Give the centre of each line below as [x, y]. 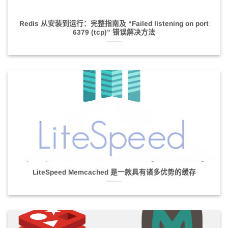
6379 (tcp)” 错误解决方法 [114, 32]
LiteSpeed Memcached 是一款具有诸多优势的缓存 [114, 173]
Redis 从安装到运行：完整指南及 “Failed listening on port [114, 23]
